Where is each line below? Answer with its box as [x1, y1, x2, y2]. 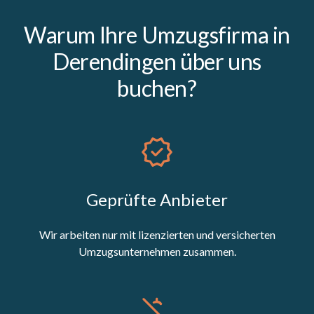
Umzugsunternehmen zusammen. [78, 244, 236, 258]
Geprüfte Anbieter [86, 189, 228, 210]
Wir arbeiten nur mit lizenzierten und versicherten [39, 227, 275, 241]
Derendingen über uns [52, 47, 261, 75]
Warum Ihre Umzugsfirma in [23, 20, 290, 48]
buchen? [117, 74, 197, 102]
